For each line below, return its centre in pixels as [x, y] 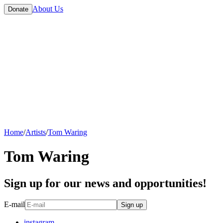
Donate [18, 9]
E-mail [14, 205]
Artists [36, 132]
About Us [48, 9]
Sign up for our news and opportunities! [105, 183]
